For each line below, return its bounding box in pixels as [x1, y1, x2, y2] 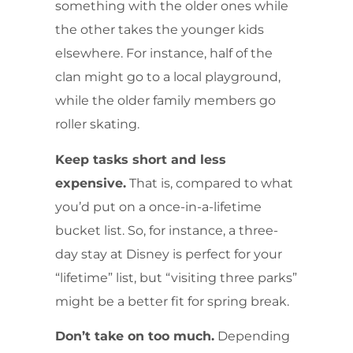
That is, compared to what [126, 175, 293, 191]
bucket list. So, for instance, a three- [55, 222, 278, 238]
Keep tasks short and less [55, 151, 226, 167]
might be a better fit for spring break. [55, 293, 289, 309]
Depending [214, 328, 290, 344]
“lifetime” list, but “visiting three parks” [55, 269, 297, 285]
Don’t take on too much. [55, 328, 214, 344]
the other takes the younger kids [55, 22, 264, 38]
